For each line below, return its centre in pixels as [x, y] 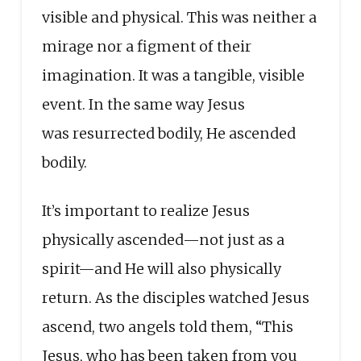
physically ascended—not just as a [163, 239]
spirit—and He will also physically [161, 268]
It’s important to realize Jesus [145, 210]
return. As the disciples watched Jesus [175, 297]
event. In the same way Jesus [143, 104]
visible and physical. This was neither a [179, 17]
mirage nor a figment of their [146, 46]
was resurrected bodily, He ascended [168, 133]
